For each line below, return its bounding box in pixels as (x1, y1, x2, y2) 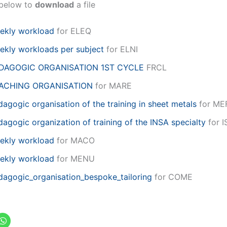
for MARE (93, 80, 132, 91)
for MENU (54, 153, 95, 164)
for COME (152, 171, 193, 182)
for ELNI (104, 44, 138, 54)
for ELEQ (54, 25, 91, 36)
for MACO (54, 135, 95, 145)
